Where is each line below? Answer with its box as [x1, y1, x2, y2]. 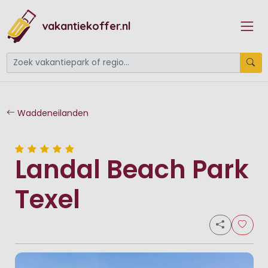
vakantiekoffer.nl [41, 19, 131, 33]
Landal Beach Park [14, 152, 249, 188]
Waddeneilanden [14, 106, 89, 119]
